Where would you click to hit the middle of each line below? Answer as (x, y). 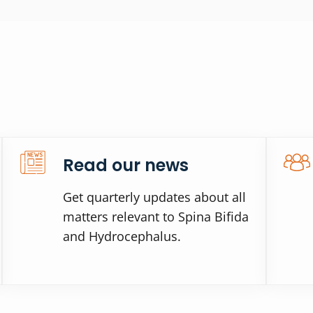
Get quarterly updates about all (154, 197)
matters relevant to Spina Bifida (155, 216)
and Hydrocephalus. (122, 236)
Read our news (125, 165)
